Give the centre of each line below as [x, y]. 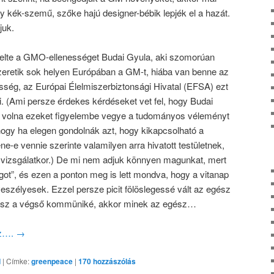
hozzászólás [113, 261]
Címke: [18, 261]
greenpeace [52, 261]
